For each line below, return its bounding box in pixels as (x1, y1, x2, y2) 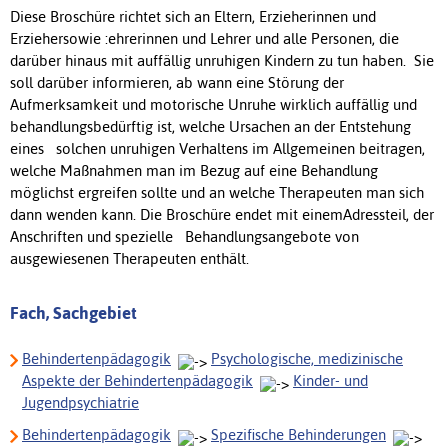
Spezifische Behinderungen (211, 425, 386, 443)
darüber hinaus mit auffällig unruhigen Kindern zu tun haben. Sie (10, 51, 434, 69)
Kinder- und (293, 371, 368, 389)
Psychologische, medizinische (211, 349, 403, 367)
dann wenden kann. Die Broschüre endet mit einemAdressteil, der (10, 205, 434, 223)
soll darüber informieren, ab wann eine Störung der (10, 73, 344, 91)
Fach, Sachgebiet (10, 302, 137, 323)
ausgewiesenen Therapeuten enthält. (10, 249, 249, 267)
